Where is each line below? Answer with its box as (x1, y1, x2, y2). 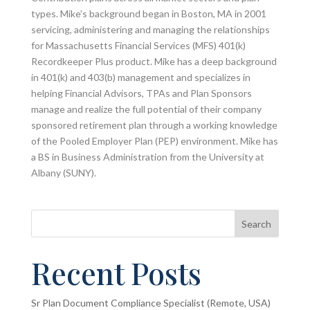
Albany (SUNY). (30, 167, 96, 179)
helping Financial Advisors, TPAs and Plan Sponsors (30, 87, 252, 99)
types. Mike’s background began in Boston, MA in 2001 (30, 8, 266, 19)
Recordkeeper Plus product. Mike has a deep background (30, 55, 277, 67)
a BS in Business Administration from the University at (30, 151, 264, 163)
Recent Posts (30, 253, 201, 293)
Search (241, 217, 272, 230)
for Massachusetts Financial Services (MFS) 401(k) (30, 39, 246, 51)
